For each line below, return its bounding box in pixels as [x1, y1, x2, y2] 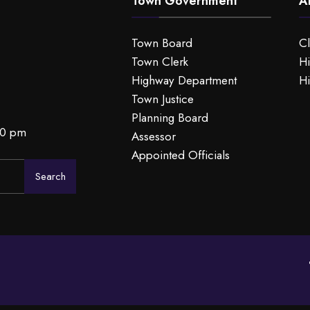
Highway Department [131, 72, 237, 89]
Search [35, 168, 66, 184]
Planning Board [131, 109, 209, 126]
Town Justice [131, 91, 194, 107]
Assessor [131, 128, 176, 145]
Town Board [131, 35, 193, 51]
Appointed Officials [131, 147, 230, 163]
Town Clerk [131, 53, 189, 70]
